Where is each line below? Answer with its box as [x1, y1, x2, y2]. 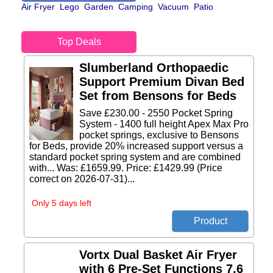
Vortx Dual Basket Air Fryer [79, 248, 237, 261]
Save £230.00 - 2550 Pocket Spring [79, 108, 233, 118]
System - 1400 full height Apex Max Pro [79, 119, 249, 129]
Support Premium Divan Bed [79, 75, 244, 88]
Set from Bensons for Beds [79, 89, 236, 102]
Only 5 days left [32, 198, 91, 208]
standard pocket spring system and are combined [29, 152, 241, 162]
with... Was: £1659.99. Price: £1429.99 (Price [29, 163, 222, 173]
